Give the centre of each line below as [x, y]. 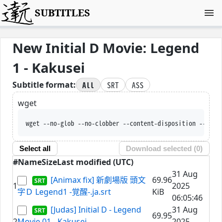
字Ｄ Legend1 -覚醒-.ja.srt [64, 192]
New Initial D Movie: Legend [106, 48]
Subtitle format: [44, 85]
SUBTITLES [63, 13]
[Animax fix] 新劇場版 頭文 [98, 180]
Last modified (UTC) [95, 162]
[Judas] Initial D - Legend [96, 209]
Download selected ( [161, 149]
